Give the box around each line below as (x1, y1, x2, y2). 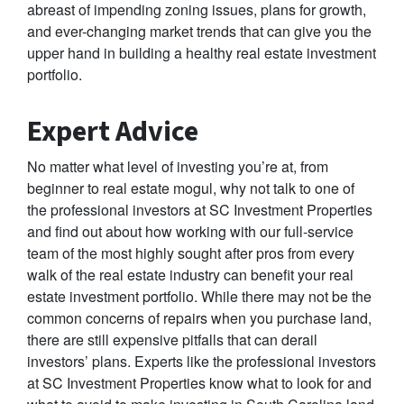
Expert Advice (27, 111, 198, 153)
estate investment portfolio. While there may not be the (27, 286, 372, 308)
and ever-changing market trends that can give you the (27, 21, 372, 42)
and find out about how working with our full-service (27, 221, 353, 243)
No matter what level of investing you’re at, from (27, 156, 328, 178)
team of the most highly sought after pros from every (27, 243, 354, 264)
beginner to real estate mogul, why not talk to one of (27, 178, 354, 199)
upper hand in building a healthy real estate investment (27, 42, 376, 64)
